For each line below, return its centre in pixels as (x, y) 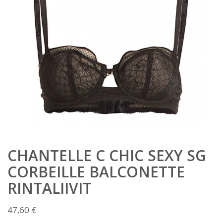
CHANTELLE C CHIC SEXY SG (107, 155)
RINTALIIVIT (50, 188)
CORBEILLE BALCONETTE (96, 171)
